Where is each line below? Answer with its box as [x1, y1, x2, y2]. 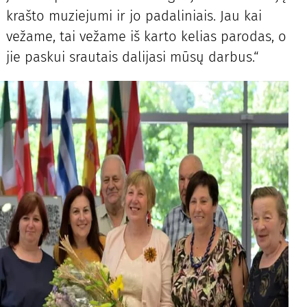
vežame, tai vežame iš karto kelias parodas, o [5, 28, 286, 45]
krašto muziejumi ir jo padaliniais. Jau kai [5, 8, 262, 25]
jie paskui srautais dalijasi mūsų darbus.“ [5, 49, 258, 66]
